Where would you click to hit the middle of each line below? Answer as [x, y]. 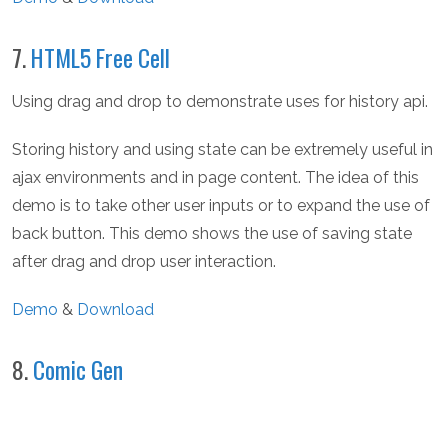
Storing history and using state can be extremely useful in [222, 150]
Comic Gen [78, 370]
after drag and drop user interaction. [144, 262]
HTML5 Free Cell [100, 58]
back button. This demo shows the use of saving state [212, 234]
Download [115, 310]
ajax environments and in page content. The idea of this [215, 178]
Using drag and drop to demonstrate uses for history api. [220, 102]
